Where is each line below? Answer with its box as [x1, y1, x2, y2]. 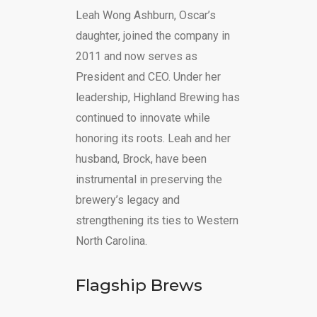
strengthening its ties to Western [75, 213, 238, 227]
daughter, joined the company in [75, 28, 230, 42]
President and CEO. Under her [75, 69, 221, 83]
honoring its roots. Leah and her [75, 131, 231, 145]
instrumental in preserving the [75, 172, 222, 186]
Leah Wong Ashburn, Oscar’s [75, 8, 216, 22]
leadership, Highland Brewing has [75, 90, 240, 104]
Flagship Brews [75, 275, 202, 295]
